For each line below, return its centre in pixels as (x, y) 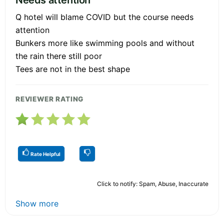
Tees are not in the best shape (73, 69)
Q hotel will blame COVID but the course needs (104, 17)
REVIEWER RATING (50, 99)
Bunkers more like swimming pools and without (105, 43)
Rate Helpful (45, 154)
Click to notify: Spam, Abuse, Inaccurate (153, 183)
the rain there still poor (59, 56)
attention (32, 30)
